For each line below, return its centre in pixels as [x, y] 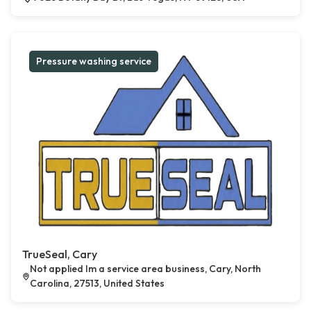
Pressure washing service [94, 61]
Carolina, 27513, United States [97, 284]
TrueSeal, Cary [60, 254]
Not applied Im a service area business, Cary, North [145, 269]
